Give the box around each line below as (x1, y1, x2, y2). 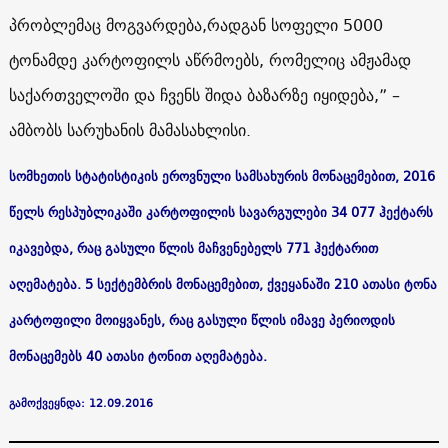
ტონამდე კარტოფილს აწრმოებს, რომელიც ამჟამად (8, 45, 411, 74)
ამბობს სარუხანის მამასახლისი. (8, 115, 251, 144)
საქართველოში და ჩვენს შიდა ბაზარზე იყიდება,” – (8, 80, 400, 109)
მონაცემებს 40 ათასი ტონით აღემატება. (8, 344, 267, 367)
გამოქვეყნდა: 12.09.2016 (8, 393, 153, 412)
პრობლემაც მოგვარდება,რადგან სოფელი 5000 (8, 10, 383, 39)
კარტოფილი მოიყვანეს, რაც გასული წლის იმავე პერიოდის (8, 308, 395, 331)
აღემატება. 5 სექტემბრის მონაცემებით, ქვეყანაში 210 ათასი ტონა (8, 272, 437, 295)
